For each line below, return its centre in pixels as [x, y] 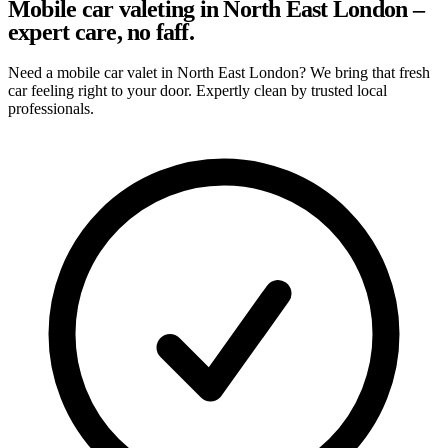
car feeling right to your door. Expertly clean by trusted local [197, 90]
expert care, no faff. [101, 31]
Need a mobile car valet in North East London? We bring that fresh [219, 72]
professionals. [51, 108]
